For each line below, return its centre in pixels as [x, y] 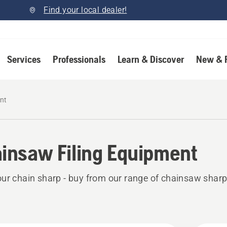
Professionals [79, 59]
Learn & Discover [150, 59]
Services [24, 59]
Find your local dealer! [85, 10]
